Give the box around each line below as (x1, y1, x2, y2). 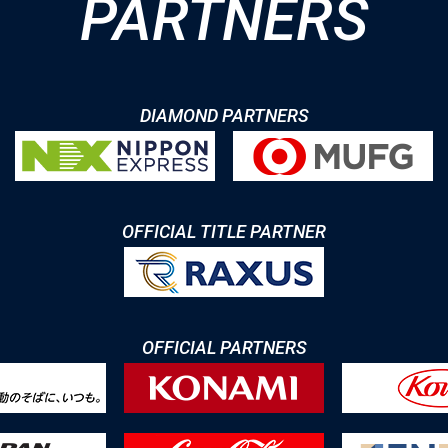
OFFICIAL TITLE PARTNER (122, 221, 326, 242)
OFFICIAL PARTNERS (141, 337, 307, 358)
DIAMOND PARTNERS (139, 105, 309, 126)
